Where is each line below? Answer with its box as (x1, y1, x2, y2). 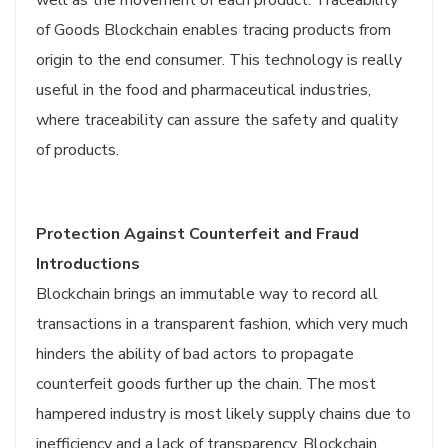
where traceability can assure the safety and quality (36, 109, 398, 131)
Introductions (36, 253, 140, 275)
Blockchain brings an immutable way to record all (36, 283, 378, 305)
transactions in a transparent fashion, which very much (36, 313, 408, 335)
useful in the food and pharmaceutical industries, (36, 79, 371, 101)
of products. (36, 139, 119, 161)
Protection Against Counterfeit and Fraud (36, 223, 359, 245)
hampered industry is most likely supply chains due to (36, 403, 411, 425)
